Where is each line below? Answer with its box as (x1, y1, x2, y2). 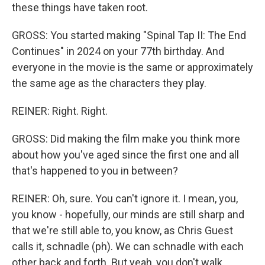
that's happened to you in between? (12, 164, 178, 177)
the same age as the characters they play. (12, 77, 206, 89)
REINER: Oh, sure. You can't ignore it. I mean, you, (12, 192, 238, 205)
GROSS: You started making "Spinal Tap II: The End (12, 29, 246, 41)
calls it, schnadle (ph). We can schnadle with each (12, 240, 244, 253)
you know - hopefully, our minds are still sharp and (12, 208, 244, 221)
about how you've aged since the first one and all (12, 148, 239, 161)
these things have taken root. (12, 1, 148, 14)
